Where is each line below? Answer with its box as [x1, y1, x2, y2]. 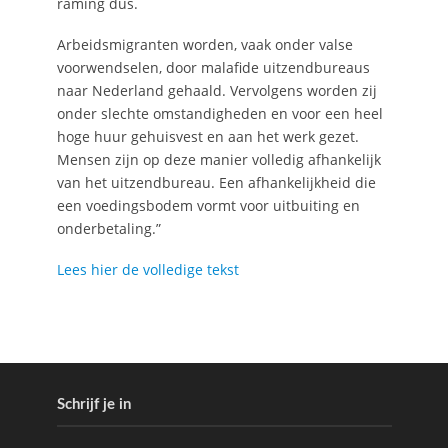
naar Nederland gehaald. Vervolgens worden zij [56, 80, 377, 100]
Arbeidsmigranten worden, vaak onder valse [56, 34, 353, 54]
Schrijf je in [56, 397, 131, 413]
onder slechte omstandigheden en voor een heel [56, 103, 383, 123]
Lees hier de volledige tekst [56, 259, 239, 279]
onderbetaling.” [56, 218, 161, 238]
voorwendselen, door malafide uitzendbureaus [56, 57, 370, 77]
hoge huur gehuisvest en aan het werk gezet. [56, 126, 359, 146]
